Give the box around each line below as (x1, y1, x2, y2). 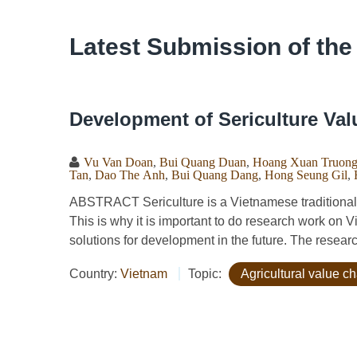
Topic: (188, 267, 225, 280)
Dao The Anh (95, 168, 165, 181)
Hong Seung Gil (265, 168, 347, 181)
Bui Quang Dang (171, 168, 258, 181)
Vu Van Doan (84, 155, 153, 168)
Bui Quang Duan (159, 155, 246, 168)
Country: (69, 267, 120, 280)
